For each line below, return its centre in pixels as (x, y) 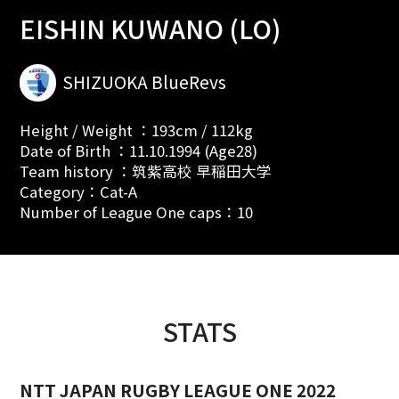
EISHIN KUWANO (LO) (150, 28)
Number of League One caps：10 (136, 212)
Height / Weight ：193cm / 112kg (136, 130)
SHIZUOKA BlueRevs (145, 82)
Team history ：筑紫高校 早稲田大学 (145, 171)
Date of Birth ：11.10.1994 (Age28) (138, 151)
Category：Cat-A (78, 192)
